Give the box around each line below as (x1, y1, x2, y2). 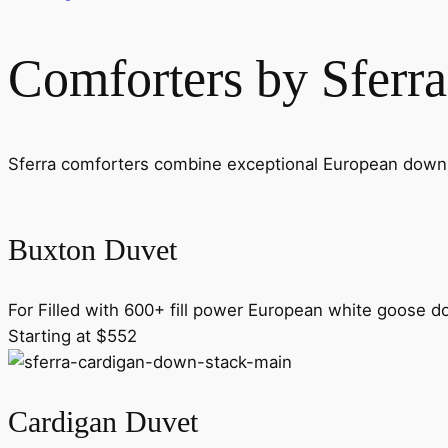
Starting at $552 (8, 326, 137, 347)
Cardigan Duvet (8, 406, 198, 439)
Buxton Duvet (8, 233, 177, 266)
